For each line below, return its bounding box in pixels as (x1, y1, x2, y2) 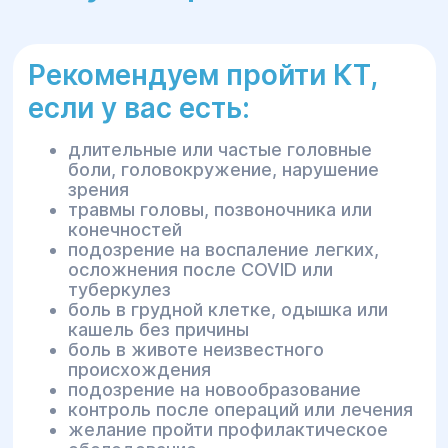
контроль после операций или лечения (67, 399, 413, 420)
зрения (67, 179, 129, 200)
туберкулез (67, 279, 171, 300)
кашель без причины (67, 319, 249, 340)
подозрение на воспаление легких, (67, 239, 379, 260)
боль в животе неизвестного (67, 339, 324, 360)
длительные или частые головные (67, 139, 372, 160)
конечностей (67, 219, 182, 240)
